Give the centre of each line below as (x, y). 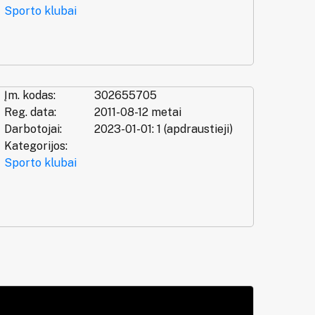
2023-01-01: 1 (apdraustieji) (163, 129)
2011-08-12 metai (137, 112)
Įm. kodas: (30, 96)
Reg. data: (30, 112)
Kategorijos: (36, 146)
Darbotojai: (33, 129)
